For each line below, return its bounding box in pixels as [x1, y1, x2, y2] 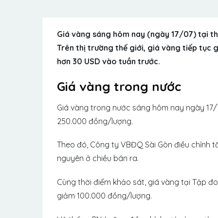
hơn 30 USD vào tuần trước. [57, 56, 160, 66]
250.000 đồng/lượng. [57, 116, 133, 126]
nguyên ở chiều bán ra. [57, 153, 141, 163]
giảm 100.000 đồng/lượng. [57, 191, 154, 201]
